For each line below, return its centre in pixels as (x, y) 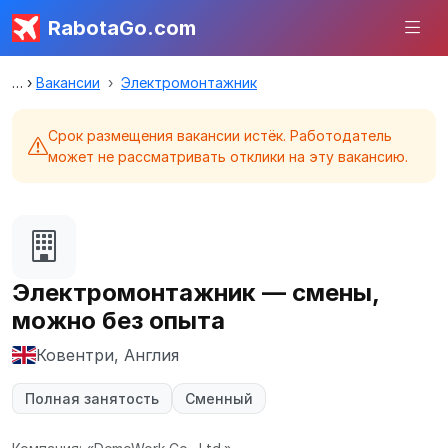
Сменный (219, 398)
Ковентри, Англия (107, 355)
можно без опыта (118, 320)
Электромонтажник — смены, (195, 292)
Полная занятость (92, 398)
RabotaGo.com (122, 28)
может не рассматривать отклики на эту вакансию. (228, 156)
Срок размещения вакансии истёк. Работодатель (220, 135)
